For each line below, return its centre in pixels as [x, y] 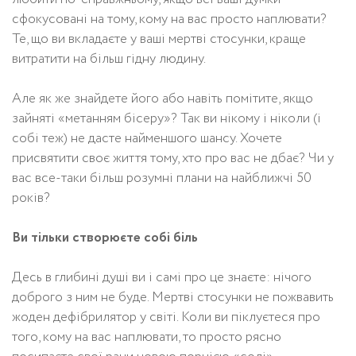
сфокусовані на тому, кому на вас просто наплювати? [169, 20]
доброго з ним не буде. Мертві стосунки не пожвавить [173, 298]
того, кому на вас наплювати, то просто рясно [147, 338]
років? [31, 199]
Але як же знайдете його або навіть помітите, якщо [163, 99]
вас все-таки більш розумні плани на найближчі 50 [162, 179]
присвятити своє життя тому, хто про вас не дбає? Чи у [173, 159]
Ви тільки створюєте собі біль [105, 238]
